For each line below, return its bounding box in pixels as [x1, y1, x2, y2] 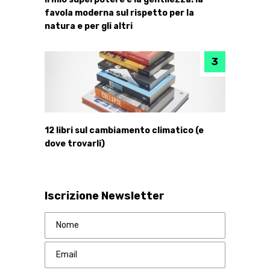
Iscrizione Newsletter [45, 189, 165, 202]
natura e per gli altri [45, 20, 133, 31]
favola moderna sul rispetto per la [45, 7, 194, 18]
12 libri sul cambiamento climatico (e [45, 125, 204, 136]
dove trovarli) [45, 138, 105, 149]
